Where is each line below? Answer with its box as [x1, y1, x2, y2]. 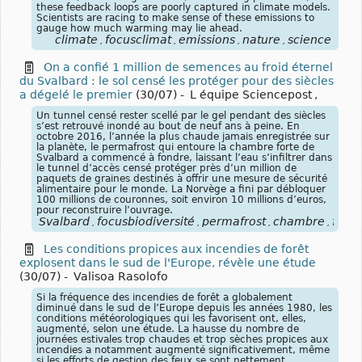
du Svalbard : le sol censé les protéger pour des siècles [19, 74, 334, 87]
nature [242, 32, 280, 46]
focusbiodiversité [97, 214, 195, 228]
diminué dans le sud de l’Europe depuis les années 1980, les [36, 301, 332, 314]
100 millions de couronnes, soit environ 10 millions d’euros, [36, 193, 326, 205]
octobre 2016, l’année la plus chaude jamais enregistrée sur [36, 130, 330, 142]
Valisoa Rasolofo [74, 269, 168, 283]
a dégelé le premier [19, 87, 133, 101]
